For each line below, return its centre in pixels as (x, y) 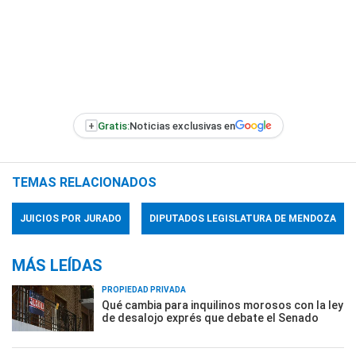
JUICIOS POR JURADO (71, 219)
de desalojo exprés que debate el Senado (210, 318)
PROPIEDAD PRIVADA (144, 290)
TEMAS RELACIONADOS (84, 182)
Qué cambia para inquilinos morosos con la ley (222, 305)
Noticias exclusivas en (182, 126)
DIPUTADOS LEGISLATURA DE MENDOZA (243, 219)
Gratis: (113, 126)
